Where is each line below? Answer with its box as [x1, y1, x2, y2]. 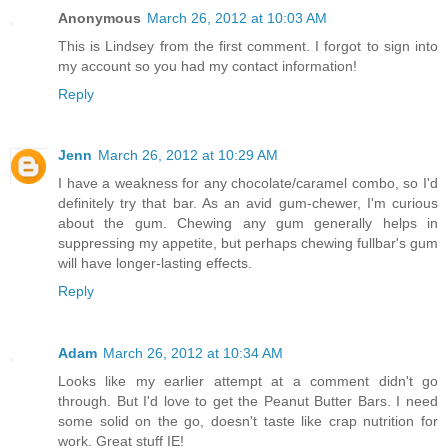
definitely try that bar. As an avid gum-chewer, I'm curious [58, 195, 438, 212]
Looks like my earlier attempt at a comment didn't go [58, 373, 438, 390]
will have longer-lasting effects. [58, 255, 252, 272]
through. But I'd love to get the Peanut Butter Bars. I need [58, 393, 438, 410]
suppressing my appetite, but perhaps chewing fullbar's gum [58, 235, 438, 252]
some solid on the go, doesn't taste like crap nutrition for [58, 413, 438, 430]
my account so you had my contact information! [58, 57, 357, 74]
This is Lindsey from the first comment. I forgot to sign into [58, 37, 438, 54]
